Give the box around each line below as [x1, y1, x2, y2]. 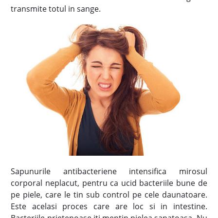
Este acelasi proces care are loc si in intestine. [11, 200, 207, 212]
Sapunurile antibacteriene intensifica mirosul [11, 165, 207, 177]
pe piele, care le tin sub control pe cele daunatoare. [11, 189, 207, 200]
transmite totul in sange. [11, 3, 101, 14]
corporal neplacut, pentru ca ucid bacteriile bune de [11, 177, 207, 188]
